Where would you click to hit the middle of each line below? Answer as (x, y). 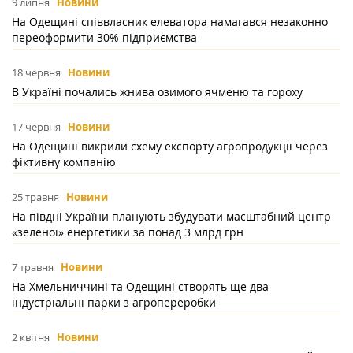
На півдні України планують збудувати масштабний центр (171, 217)
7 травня (33, 268)
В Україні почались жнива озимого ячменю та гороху (157, 92)
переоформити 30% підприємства (104, 38)
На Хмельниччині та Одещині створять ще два (140, 287)
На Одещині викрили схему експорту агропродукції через (170, 147)
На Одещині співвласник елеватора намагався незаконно (170, 22)
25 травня (35, 197)
